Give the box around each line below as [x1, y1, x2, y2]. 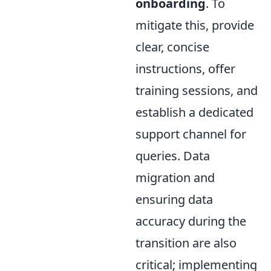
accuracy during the [135, 213, 246, 230]
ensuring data [135, 191, 213, 208]
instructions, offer [135, 60, 235, 77]
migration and [135, 169, 215, 186]
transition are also [135, 235, 237, 252]
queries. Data [135, 148, 210, 165]
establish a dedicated [135, 104, 253, 121]
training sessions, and [135, 82, 258, 99]
